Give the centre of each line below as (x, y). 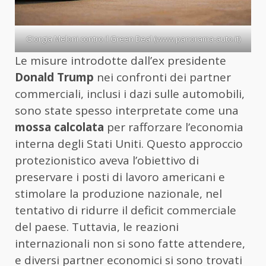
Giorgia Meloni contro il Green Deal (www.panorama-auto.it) (133, 38)
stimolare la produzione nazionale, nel (118, 193)
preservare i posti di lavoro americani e (120, 177)
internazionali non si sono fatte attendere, (130, 243)
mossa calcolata (59, 127)
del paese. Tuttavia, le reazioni (97, 227)
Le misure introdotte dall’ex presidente (121, 60)
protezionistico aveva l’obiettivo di (107, 160)
